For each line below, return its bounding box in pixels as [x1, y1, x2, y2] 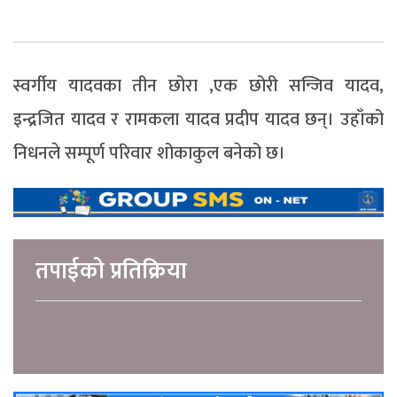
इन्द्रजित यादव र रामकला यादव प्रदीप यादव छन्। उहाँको [13, 105, 384, 136]
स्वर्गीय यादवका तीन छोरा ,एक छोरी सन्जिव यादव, [13, 71, 384, 102]
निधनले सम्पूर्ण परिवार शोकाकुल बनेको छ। [13, 138, 285, 169]
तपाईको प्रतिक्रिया [35, 253, 187, 292]
